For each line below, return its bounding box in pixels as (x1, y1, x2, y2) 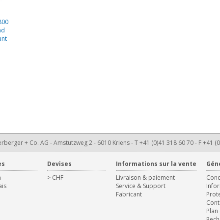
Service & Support (115, 181, 165, 190)
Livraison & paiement (115, 173, 175, 182)
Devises (47, 159, 72, 168)
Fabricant (115, 190, 142, 198)
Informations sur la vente (115, 159, 196, 168)
